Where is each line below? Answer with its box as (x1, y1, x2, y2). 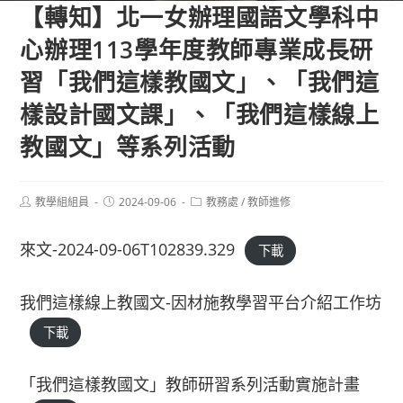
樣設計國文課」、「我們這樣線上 (20, 98, 380, 130)
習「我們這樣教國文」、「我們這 (20, 66, 380, 98)
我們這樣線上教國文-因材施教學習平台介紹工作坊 (20, 291, 382, 313)
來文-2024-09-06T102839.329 (20, 238, 236, 260)
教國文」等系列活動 (20, 130, 236, 163)
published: (103, 207, 155, 222)
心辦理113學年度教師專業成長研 (20, 33, 374, 66)
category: (190, 207, 237, 222)
